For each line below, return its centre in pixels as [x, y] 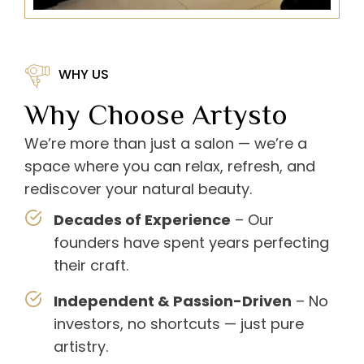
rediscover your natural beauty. [140, 189]
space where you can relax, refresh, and [170, 167]
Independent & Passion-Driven [172, 301]
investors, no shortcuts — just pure [178, 324]
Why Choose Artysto [156, 115]
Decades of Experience [142, 220]
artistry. [80, 347]
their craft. [91, 266]
